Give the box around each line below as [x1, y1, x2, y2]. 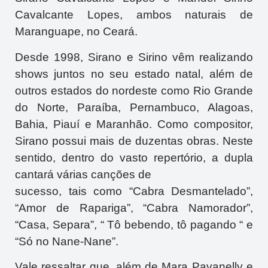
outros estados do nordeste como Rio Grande [15, 84, 253, 97]
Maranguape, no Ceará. [15, 25, 138, 38]
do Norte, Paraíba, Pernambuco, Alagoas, [15, 100, 253, 114]
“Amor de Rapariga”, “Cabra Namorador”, [15, 201, 253, 214]
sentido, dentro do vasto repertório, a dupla [15, 151, 253, 164]
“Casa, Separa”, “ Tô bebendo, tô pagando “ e [15, 218, 253, 231]
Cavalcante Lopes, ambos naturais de [15, 8, 253, 22]
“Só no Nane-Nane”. [15, 234, 118, 248]
